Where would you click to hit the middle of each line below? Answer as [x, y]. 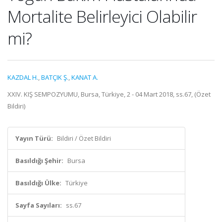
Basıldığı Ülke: [38, 183]
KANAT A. [85, 77]
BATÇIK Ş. [55, 77]
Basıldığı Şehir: [39, 161]
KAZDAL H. [23, 77]
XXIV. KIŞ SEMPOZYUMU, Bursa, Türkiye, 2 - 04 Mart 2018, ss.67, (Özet [109, 94]
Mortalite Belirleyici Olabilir [102, 16]
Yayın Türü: [34, 138]
